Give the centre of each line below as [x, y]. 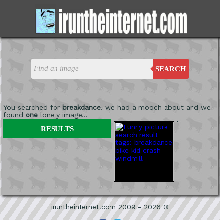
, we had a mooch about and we [155, 107]
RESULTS [57, 128]
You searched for [33, 107]
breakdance [81, 107]
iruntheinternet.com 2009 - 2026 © [110, 206]
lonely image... [63, 115]
